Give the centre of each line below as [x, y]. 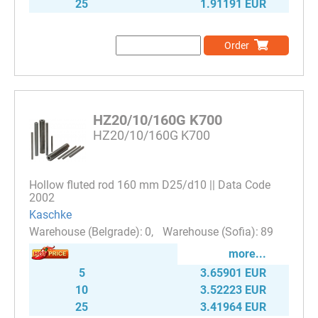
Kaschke [50, 215]
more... [247, 253]
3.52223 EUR [233, 290]
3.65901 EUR [233, 273]
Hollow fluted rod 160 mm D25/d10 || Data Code [150, 185]
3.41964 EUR [233, 307]
